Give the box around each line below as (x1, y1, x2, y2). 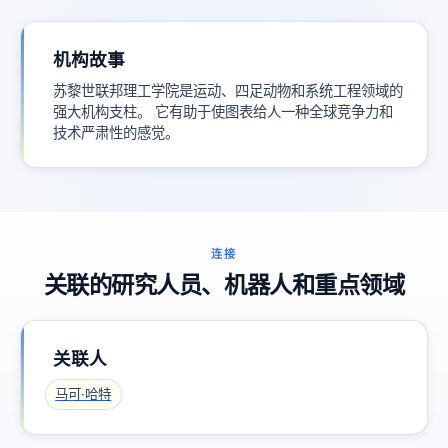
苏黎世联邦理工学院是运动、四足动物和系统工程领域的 (53, 82, 403, 100)
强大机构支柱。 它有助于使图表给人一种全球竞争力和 (53, 103, 393, 121)
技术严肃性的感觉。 (53, 124, 179, 142)
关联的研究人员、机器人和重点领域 (43, 270, 405, 300)
